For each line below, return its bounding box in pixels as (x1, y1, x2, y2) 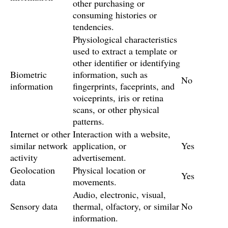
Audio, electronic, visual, (73, 188, 166, 201)
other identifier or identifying (73, 56, 180, 69)
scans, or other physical (73, 103, 159, 116)
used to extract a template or (73, 45, 177, 57)
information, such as (73, 68, 148, 80)
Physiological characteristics (73, 33, 177, 45)
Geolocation (10, 164, 55, 176)
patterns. (73, 115, 104, 127)
